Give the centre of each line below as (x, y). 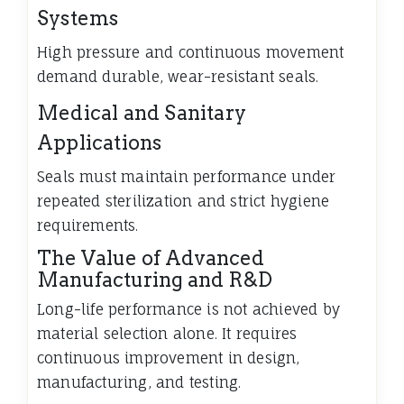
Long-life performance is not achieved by (189, 310)
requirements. (88, 226)
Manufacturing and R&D (155, 280)
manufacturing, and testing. (139, 383)
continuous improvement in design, (169, 358)
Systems (78, 18)
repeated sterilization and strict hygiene (184, 202)
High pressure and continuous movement (191, 53)
